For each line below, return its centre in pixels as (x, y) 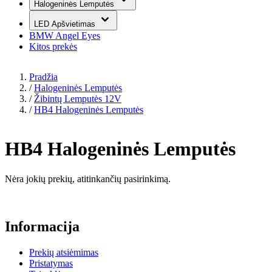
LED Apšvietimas (66, 24)
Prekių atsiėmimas (64, 253)
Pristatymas (51, 263)
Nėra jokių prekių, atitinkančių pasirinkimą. (88, 178)
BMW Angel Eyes (65, 36)
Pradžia (43, 77)
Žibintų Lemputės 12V (78, 99)
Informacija (42, 227)
